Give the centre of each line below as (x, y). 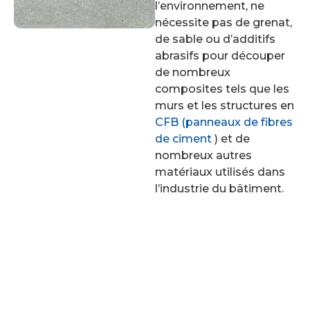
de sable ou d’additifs (215, 39)
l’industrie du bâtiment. (219, 189)
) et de (231, 139)
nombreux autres (203, 156)
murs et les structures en (225, 106)
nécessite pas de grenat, (224, 23)
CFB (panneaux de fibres (224, 122)
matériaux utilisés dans (220, 172)
